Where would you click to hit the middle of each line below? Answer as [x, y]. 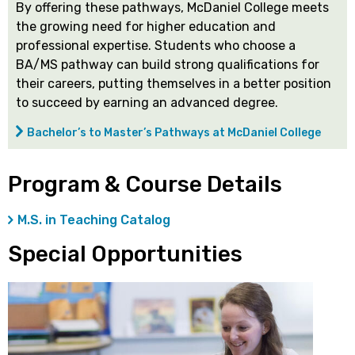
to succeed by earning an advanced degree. [147, 102]
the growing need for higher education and [146, 26]
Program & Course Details [145, 184]
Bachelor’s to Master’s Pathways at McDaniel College [174, 132]
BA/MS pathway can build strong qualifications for [168, 64]
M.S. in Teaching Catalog [94, 219]
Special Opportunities [125, 254]
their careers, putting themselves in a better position [174, 83]
